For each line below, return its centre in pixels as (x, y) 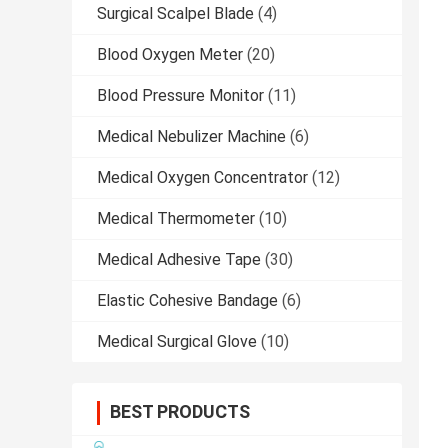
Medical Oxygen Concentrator (202, 178)
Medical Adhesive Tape (179, 260)
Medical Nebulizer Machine (191, 137)
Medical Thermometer (176, 219)
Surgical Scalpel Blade (175, 14)
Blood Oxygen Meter (170, 55)
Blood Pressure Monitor (180, 96)
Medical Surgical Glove (177, 342)
